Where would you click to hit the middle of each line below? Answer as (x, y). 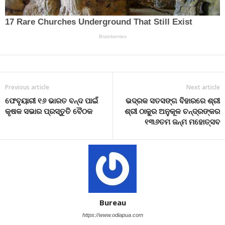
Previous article (27, 87)
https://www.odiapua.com (113, 215)
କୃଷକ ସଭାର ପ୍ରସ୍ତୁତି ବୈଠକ (49, 111)
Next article (203, 87)
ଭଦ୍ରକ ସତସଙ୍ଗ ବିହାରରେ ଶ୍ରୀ (173, 100)
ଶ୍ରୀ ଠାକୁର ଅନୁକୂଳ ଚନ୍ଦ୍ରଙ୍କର (172, 111)
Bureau (113, 202)
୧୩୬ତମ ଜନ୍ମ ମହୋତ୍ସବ (182, 121)
